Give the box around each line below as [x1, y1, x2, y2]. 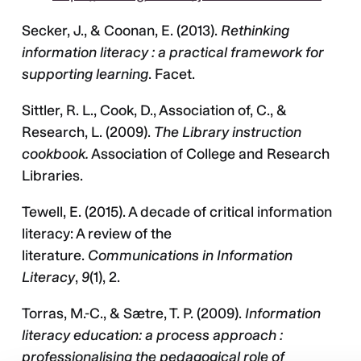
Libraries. [22, 167, 83, 185]
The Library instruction [154, 123, 301, 142]
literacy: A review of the [22, 225, 172, 243]
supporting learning [22, 65, 148, 84]
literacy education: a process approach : [22, 326, 283, 345]
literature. [22, 247, 88, 265]
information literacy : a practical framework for [22, 44, 324, 62]
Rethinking [221, 22, 289, 40]
